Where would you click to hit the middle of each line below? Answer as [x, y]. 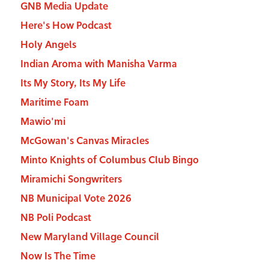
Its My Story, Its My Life [73, 83]
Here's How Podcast [66, 26]
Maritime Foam [54, 103]
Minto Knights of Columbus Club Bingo [109, 160]
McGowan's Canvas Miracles [84, 141]
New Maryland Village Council [89, 237]
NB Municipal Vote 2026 [76, 199]
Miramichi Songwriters [71, 180]
